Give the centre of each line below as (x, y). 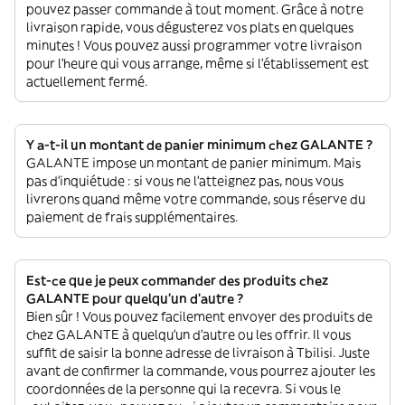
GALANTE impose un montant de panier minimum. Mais (193, 163)
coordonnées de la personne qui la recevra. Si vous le (184, 389)
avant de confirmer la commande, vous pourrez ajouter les (201, 371)
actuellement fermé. (87, 81)
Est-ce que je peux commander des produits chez (177, 280)
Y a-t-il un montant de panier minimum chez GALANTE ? (199, 145)
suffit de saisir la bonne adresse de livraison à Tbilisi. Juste (198, 353)
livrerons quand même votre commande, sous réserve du (196, 199)
